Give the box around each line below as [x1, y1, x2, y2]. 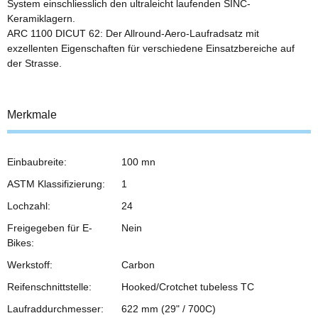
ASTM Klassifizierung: [7, 177, 105, 190]
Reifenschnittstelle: [7, 280, 92, 292]
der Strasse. [7, 57, 62, 69]
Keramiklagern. [7, 12, 75, 24]
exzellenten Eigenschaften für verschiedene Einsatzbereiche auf [7, 42, 295, 54]
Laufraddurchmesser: [7, 302, 104, 314]
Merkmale [7, 108, 57, 121]
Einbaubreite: [7, 155, 67, 168]
